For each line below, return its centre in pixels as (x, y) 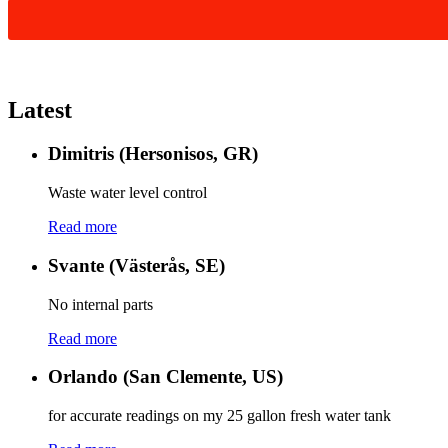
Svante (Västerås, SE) (136, 265)
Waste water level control (127, 193)
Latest (40, 109)
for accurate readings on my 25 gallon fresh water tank (219, 416)
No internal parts (100, 304)
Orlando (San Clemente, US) (165, 377)
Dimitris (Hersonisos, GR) (153, 154)
